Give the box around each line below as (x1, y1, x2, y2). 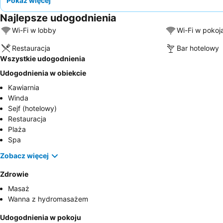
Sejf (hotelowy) (8, 104, 57, 112)
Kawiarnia (8, 83, 39, 92)
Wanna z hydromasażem (8, 194, 88, 203)
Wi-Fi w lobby (12, 26, 56, 35)
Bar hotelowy (176, 44, 219, 53)
